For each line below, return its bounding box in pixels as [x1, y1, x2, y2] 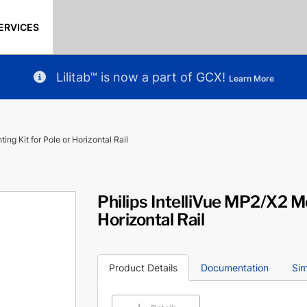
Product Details [109, 261, 178, 274]
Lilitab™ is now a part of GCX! [52, 68, 229, 86]
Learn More [228, 73, 274, 84]
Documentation [201, 261, 269, 274]
